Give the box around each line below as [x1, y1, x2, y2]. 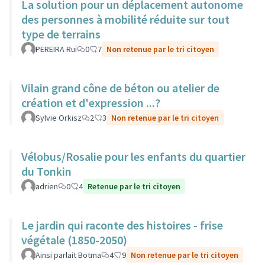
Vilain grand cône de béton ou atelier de [21, 80, 219, 95]
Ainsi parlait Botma [35, 250, 101, 260]
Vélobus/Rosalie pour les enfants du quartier [21, 149, 245, 164]
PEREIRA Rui [35, 44, 77, 54]
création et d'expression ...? [21, 95, 160, 110]
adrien [35, 181, 58, 192]
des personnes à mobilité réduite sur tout [21, 12, 230, 27]
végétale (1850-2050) [21, 232, 127, 247]
